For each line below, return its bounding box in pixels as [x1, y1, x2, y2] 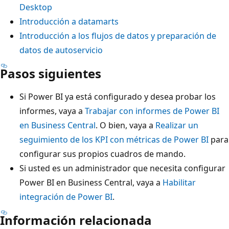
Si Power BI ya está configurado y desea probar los [19, 90, 216, 102]
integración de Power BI [19, 191, 112, 202]
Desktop [19, 1, 52, 13]
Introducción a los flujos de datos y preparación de [19, 30, 216, 41]
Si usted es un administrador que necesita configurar [19, 162, 225, 174]
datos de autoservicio [19, 44, 103, 56]
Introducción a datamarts [19, 15, 119, 27]
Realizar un [155, 119, 198, 131]
